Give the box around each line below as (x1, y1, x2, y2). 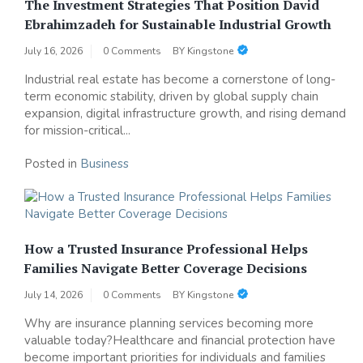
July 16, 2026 (24, 44, 83, 58)
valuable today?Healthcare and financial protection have (24, 331, 335, 348)
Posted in (24, 155, 80, 172)
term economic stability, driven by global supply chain (24, 88, 318, 105)
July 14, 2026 (24, 288, 83, 301)
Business (80, 155, 129, 172)
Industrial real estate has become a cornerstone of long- (24, 70, 335, 88)
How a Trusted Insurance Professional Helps (24, 239, 308, 258)
